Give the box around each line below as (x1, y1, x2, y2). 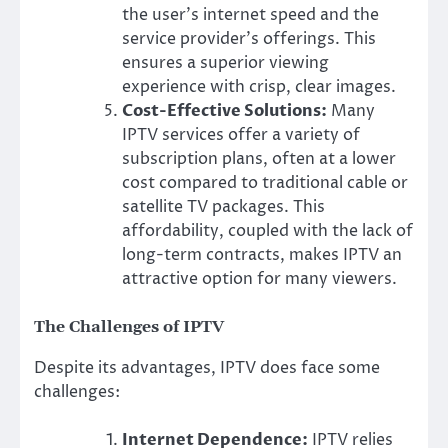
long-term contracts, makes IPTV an (122, 244, 402, 267)
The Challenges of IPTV (34, 317, 224, 338)
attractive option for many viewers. (122, 268, 397, 291)
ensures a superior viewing (122, 52, 329, 75)
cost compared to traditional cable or (122, 172, 408, 195)
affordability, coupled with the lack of (122, 220, 413, 243)
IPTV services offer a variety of (122, 124, 360, 147)
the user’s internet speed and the (122, 4, 379, 27)
